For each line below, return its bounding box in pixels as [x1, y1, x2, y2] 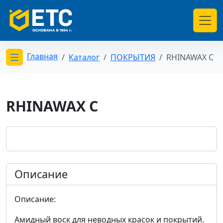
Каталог [69, 51, 100, 63]
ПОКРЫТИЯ [111, 51, 155, 63]
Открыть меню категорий [14, 60, 164, 77]
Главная [27, 51, 58, 62]
